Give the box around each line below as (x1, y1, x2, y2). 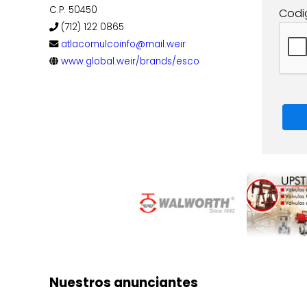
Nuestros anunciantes (49, 273, 198, 292)
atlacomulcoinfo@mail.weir (61, 38, 186, 51)
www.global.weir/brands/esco (61, 55, 199, 68)
